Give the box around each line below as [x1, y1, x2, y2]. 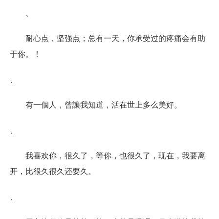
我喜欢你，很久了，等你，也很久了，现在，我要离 [25, 149, 205, 161]
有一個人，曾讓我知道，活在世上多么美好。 [25, 98, 182, 110]
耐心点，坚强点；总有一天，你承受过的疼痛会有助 [25, 32, 205, 44]
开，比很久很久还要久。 [10, 165, 96, 176]
